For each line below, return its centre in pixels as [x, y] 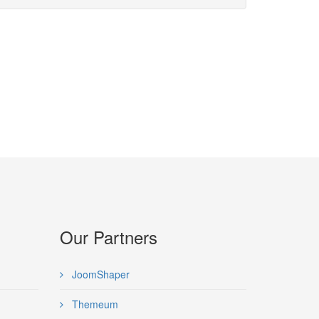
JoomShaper [99, 274]
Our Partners [108, 237]
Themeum [93, 304]
